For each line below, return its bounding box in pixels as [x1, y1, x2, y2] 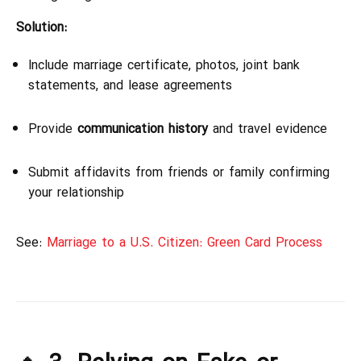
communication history [77, 118, 208, 141]
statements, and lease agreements [28, 75, 232, 98]
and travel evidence [208, 118, 327, 141]
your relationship [28, 182, 124, 205]
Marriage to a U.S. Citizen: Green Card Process [47, 232, 322, 255]
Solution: [16, 17, 67, 39]
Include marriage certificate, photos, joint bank [28, 55, 300, 77]
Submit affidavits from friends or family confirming [28, 162, 330, 185]
